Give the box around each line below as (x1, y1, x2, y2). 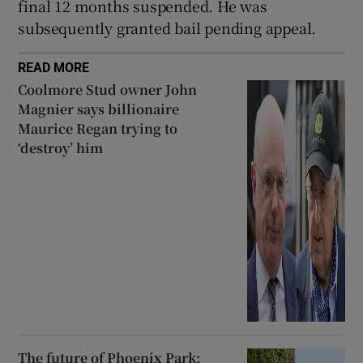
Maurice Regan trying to (18, 118, 178, 138)
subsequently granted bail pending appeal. (18, 16, 317, 38)
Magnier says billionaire (18, 99, 180, 118)
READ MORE (18, 60, 90, 74)
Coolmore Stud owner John (18, 79, 198, 99)
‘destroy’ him (18, 138, 104, 157)
